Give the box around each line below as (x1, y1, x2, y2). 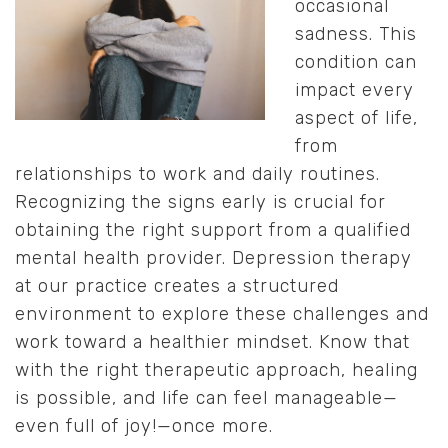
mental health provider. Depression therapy (15, 247, 412, 269)
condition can (295, 51, 417, 73)
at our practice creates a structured (15, 275, 339, 297)
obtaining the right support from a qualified (15, 219, 411, 241)
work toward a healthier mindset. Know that (15, 331, 410, 353)
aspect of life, (295, 107, 418, 129)
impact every (295, 79, 414, 101)
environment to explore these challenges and (15, 303, 429, 325)
